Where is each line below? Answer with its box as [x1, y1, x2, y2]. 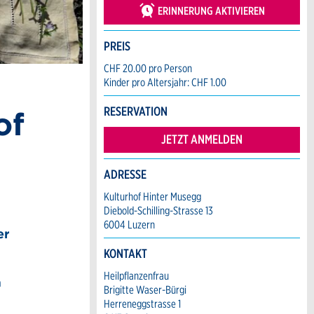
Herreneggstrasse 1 [104, 297, 181, 310]
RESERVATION [104, 104, 168, 118]
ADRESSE [104, 167, 146, 182]
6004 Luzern [104, 218, 155, 231]
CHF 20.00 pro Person [104, 62, 192, 75]
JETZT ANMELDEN [161, 132, 243, 146]
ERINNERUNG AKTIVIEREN [158, 4, 265, 18]
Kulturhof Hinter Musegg [104, 190, 201, 203]
